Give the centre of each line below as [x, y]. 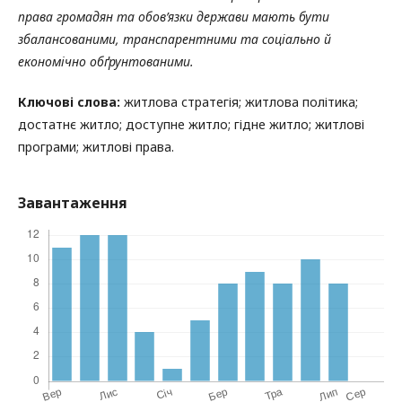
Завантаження [73, 202]
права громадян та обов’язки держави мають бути [174, 16]
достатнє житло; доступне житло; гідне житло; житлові [191, 124]
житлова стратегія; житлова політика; [239, 101]
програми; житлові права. [96, 146]
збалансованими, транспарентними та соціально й [175, 39]
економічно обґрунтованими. [106, 61]
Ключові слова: [69, 101]
